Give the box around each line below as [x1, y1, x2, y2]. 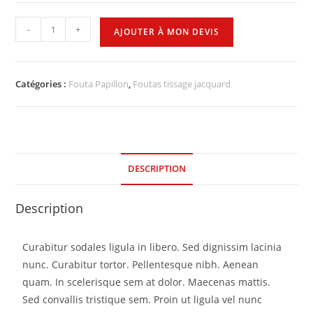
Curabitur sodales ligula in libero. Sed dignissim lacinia [22, 240, 282, 254]
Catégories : [15, 78, 69, 91]
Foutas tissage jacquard [133, 78, 231, 91]
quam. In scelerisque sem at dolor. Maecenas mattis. [22, 275, 271, 289]
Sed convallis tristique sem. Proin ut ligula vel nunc [22, 293, 263, 307]
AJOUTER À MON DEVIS [114, 26, 220, 38]
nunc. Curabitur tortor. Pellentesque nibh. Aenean [22, 258, 259, 272]
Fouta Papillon [68, 78, 129, 91]
